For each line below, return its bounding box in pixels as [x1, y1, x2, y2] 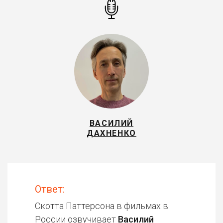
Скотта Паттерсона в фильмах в [35, 201, 168, 211]
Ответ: [35, 183, 65, 195]
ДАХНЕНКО [87, 128, 136, 138]
